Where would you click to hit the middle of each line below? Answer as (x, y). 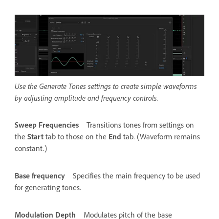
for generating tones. (48, 187)
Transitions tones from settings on (140, 125)
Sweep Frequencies (47, 125)
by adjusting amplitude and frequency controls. (87, 98)
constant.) (31, 148)
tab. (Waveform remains (161, 136)
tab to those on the (76, 136)
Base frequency (40, 175)
